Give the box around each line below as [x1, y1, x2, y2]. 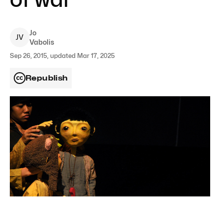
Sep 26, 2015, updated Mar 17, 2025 [10, 52, 115, 59]
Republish [26, 74, 68, 82]
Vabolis [29, 38, 54, 46]
